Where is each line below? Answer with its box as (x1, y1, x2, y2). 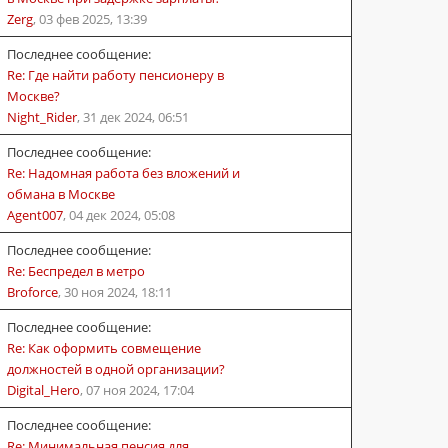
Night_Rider (7, 107, 77, 126)
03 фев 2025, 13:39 (39, 9, 147, 28)
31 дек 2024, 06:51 (83, 107, 189, 126)
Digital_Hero (7, 380, 80, 399)
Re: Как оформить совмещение (7, 338, 201, 357)
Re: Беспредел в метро (7, 261, 145, 280)
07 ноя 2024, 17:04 (86, 380, 194, 399)
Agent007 (7, 205, 63, 224)
